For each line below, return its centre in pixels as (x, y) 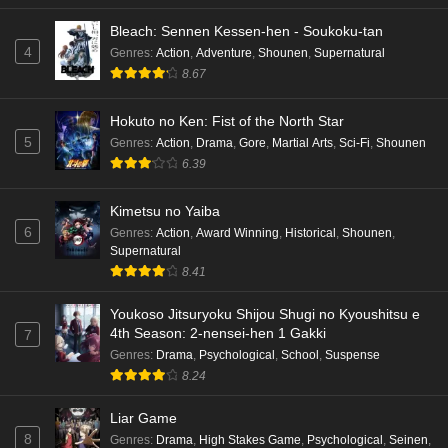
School (300, 354)
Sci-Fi (354, 142)
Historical (310, 232)
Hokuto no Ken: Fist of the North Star (227, 120)
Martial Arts (302, 142)
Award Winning (237, 232)
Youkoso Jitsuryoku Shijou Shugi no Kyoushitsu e (265, 313)
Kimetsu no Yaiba (165, 210)
